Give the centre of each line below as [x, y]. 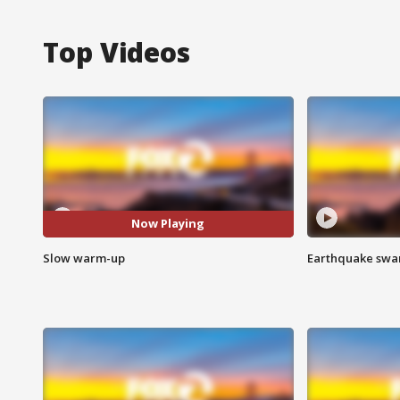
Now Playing [168, 224]
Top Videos [117, 52]
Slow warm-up [84, 258]
